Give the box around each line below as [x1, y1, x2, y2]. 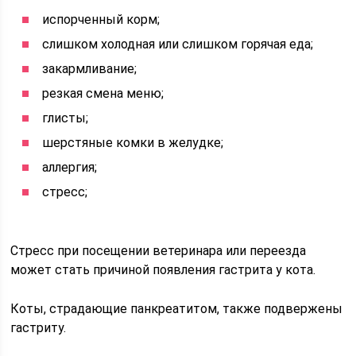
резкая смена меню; [42, 86, 164, 101]
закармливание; [42, 61, 137, 76]
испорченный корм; [42, 12, 161, 27]
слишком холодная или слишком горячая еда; [42, 37, 314, 52]
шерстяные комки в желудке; [42, 135, 224, 150]
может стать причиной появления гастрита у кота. [10, 262, 316, 277]
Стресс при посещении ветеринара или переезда [10, 243, 307, 258]
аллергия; [42, 160, 98, 175]
